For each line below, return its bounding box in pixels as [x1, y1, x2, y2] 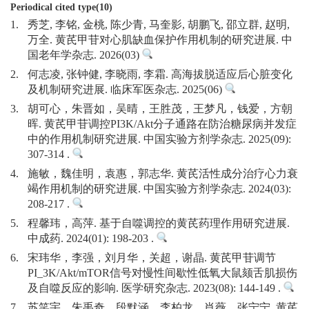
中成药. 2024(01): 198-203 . [28, 232, 157, 246]
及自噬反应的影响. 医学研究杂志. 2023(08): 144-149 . [28, 282, 283, 295]
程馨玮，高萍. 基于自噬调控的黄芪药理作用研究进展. [28, 217, 290, 230]
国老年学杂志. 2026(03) [28, 49, 142, 62]
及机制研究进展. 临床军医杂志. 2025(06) [28, 83, 225, 97]
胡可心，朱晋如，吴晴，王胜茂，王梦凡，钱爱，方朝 [28, 103, 292, 116]
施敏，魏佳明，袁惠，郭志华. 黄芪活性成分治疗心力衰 [28, 168, 298, 181]
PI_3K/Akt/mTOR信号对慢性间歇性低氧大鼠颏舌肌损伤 [28, 267, 297, 280]
